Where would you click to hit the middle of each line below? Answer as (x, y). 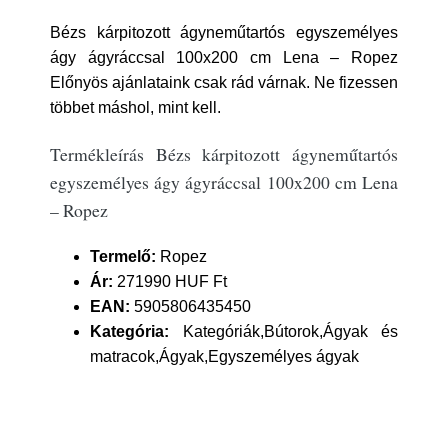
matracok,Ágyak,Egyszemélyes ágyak (224, 356)
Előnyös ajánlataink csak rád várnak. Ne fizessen (224, 82)
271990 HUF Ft (170, 281)
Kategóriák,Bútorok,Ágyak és (283, 331)
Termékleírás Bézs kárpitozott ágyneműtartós (224, 154)
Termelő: (123, 256)
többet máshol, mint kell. (135, 107)
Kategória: (129, 331)
